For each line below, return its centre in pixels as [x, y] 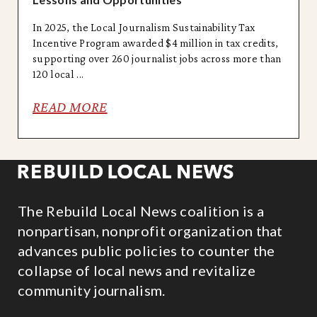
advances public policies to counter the [146, 250]
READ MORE [70, 106]
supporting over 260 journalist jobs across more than [157, 58]
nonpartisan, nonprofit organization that [150, 230]
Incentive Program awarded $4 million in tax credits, [156, 42]
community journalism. [92, 290]
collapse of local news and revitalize [137, 270]
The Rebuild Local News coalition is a [141, 211]
